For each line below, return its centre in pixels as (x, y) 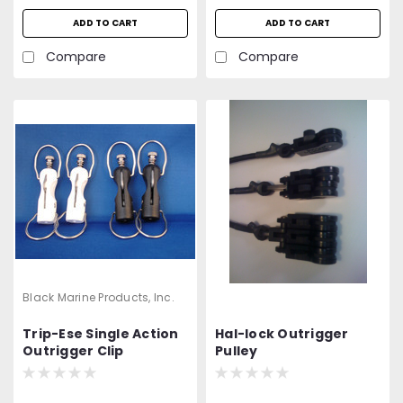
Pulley (237, 350)
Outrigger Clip (73, 350)
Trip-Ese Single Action (101, 333)
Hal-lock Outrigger (282, 333)
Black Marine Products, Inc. (99, 297)
